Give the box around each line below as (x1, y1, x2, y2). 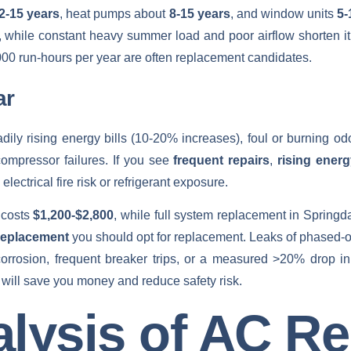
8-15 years (168, 7, 230, 21)
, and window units (230, 7, 337, 21)
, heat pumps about (60, 7, 169, 21)
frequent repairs (173, 153, 270, 167)
